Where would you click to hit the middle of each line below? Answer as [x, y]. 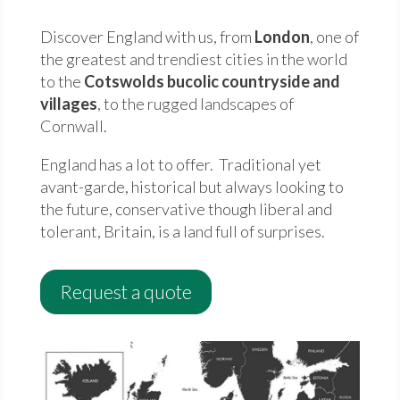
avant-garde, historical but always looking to [192, 187]
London [280, 37]
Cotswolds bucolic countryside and [212, 81]
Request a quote [125, 292]
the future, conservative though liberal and [186, 209]
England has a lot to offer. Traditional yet [180, 164]
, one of [334, 37]
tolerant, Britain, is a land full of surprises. [182, 231]
